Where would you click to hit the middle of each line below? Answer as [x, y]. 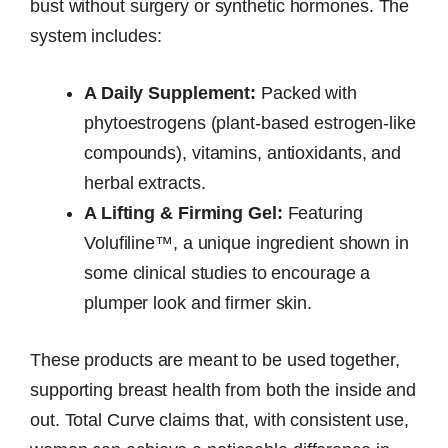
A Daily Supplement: [170, 92]
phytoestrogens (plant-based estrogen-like [250, 122]
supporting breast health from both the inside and [223, 389]
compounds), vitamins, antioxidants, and [243, 152]
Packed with [306, 92]
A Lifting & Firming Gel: [183, 212]
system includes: [96, 35]
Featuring [322, 212]
